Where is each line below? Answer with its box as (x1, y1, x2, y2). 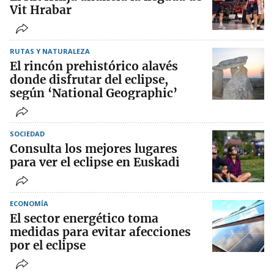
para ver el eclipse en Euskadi (10, 155, 180, 170)
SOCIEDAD (10, 129, 45, 139)
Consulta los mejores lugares (10, 141, 177, 157)
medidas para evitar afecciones (10, 224, 191, 240)
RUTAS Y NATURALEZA (10, 46, 90, 56)
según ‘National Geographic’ (10, 86, 177, 101)
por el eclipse (10, 238, 86, 253)
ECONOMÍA (10, 199, 48, 209)
